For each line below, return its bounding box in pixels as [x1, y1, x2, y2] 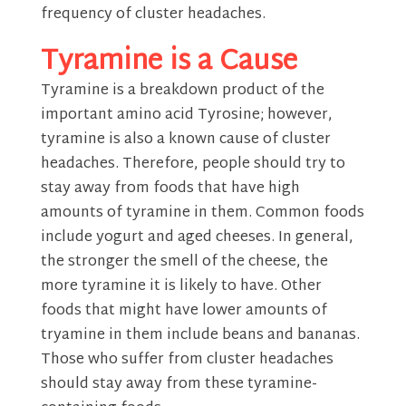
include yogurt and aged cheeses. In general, [40, 224, 353, 251]
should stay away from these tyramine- [40, 371, 317, 398]
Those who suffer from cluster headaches [40, 346, 333, 373]
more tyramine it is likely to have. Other [40, 273, 322, 300]
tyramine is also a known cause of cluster [40, 126, 331, 153]
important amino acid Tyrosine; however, [40, 101, 333, 129]
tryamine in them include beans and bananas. [40, 322, 360, 349]
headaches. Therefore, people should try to [40, 150, 345, 178]
